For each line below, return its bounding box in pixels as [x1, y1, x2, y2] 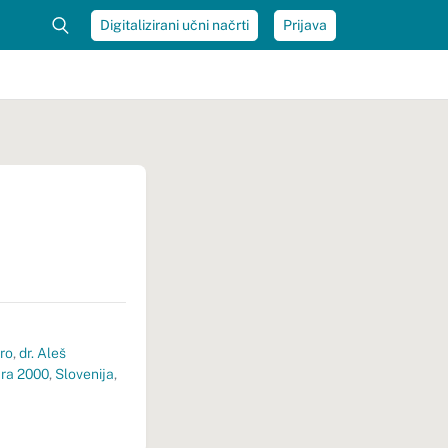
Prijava [283, 16, 327, 33]
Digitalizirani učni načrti [100, 16, 249, 33]
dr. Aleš [19, 345, 66, 361]
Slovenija [55, 366, 114, 382]
